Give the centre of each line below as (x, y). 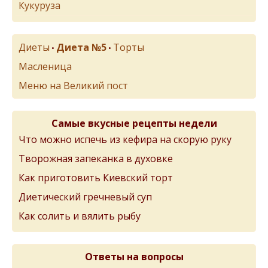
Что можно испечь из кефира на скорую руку (125, 139)
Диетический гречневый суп (85, 197)
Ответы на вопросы (134, 257)
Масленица (45, 66)
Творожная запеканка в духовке (96, 159)
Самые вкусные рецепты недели (134, 123)
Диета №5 (81, 47)
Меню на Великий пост (73, 86)
